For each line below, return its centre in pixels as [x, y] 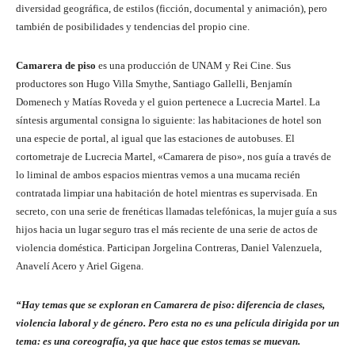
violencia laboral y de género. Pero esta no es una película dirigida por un [177, 323]
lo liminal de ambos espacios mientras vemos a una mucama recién [158, 175]
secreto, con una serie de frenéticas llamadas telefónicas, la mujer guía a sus [176, 212]
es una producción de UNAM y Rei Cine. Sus [193, 66]
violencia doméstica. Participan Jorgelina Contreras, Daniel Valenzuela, [169, 248]
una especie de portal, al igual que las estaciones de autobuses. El [155, 139]
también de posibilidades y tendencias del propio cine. [133, 27]
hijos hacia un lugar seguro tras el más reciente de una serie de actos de [167, 230]
